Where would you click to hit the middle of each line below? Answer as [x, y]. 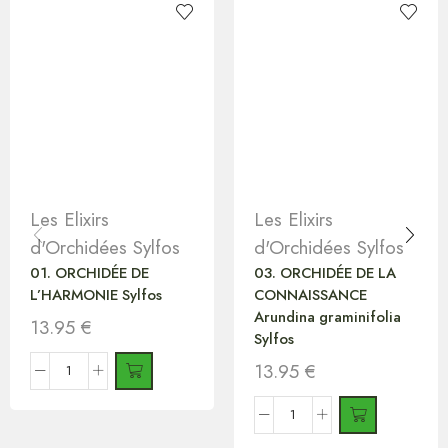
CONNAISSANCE [310, 294]
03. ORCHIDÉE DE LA [325, 272]
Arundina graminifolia [327, 316]
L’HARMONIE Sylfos [96, 294]
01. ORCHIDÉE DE [89, 272]
